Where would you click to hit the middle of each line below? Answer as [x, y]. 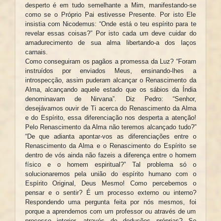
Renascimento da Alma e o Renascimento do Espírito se [110, 146]
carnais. [36, 52]
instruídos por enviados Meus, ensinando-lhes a [110, 71]
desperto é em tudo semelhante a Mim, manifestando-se [110, 5]
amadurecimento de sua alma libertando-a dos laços [110, 43]
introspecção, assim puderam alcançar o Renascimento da [110, 80]
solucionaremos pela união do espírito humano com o [110, 174]
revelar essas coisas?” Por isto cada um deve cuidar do [110, 34]
